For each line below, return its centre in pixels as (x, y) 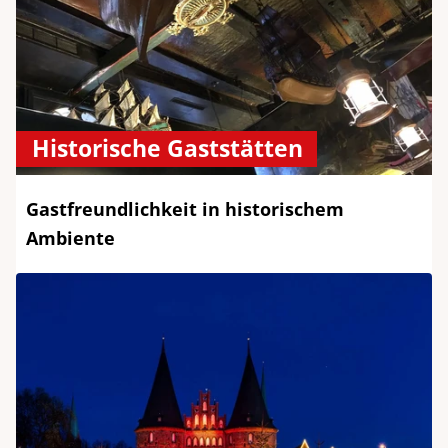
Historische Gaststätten (167, 149)
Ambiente (70, 238)
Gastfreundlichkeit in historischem (185, 209)
